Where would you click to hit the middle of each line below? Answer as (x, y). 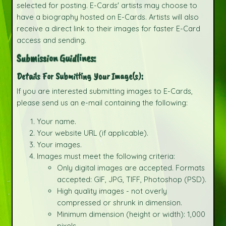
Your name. (56, 122)
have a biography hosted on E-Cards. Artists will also (107, 17)
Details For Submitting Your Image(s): (80, 76)
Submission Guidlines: (56, 58)
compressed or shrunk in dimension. (119, 203)
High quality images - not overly (112, 191)
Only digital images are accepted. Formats (131, 168)
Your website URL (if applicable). (92, 133)
